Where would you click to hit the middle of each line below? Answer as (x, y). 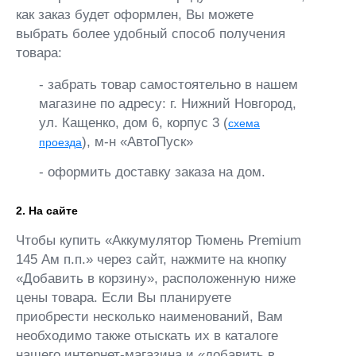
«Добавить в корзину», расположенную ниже (156, 278)
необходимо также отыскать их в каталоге (147, 335)
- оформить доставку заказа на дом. (152, 172)
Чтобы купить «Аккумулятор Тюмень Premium (159, 240)
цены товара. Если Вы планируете (124, 297)
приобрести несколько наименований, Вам (149, 316)
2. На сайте (47, 210)
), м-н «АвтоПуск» (137, 141)
